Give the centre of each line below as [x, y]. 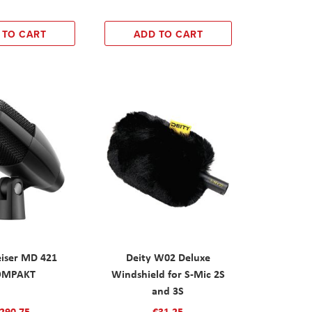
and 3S [168, 290]
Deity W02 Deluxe [168, 257]
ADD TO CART [168, 34]
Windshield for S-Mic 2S [168, 273]
